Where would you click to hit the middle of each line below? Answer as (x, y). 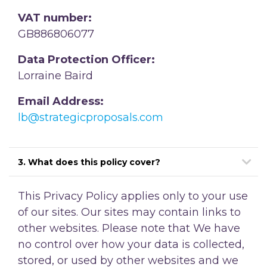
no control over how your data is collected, (131, 244)
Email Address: (61, 101)
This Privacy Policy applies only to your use (133, 196)
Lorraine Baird (55, 75)
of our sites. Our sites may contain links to (129, 212)
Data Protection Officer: (86, 59)
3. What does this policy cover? (89, 162)
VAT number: (55, 18)
